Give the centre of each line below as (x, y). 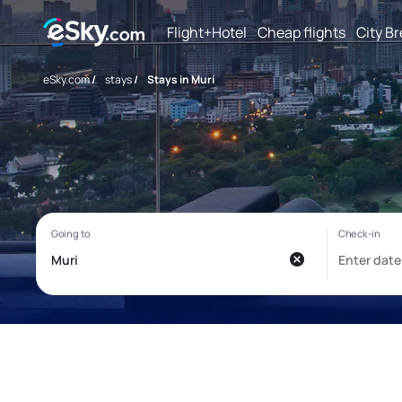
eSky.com (66, 79)
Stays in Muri (181, 79)
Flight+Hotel (207, 32)
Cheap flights (301, 32)
